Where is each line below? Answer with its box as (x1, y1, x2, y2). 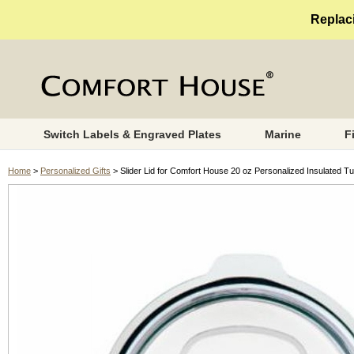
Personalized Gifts (40, 166, 111, 175)
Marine (264, 128, 301, 141)
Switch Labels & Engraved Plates (43, 128, 221, 141)
